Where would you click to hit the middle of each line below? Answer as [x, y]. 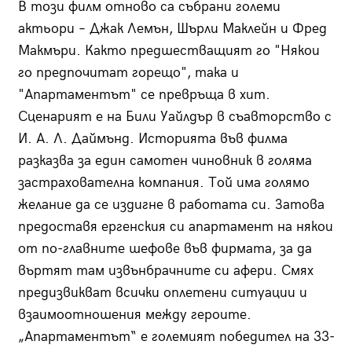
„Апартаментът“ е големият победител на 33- [176, 337]
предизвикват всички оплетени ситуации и [162, 293]
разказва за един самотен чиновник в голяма [165, 161]
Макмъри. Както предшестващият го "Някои [169, 51]
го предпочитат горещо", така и [128, 73]
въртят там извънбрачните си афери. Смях [165, 271]
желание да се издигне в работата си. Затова [171, 205]
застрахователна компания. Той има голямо [163, 183]
